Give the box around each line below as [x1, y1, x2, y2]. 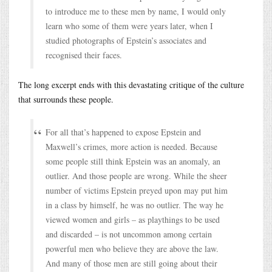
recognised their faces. [46, 49, 122, 61]
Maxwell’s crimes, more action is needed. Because [46, 140, 217, 152]
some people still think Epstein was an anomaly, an [46, 155, 220, 167]
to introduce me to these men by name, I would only [46, 5, 226, 17]
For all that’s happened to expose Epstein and [46, 126, 201, 138]
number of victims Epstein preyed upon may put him [46, 184, 228, 196]
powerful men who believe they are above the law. [46, 242, 219, 254]
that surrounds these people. [18, 93, 114, 105]
